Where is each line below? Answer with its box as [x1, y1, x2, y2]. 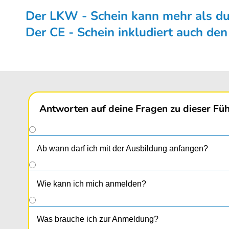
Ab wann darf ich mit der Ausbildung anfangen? [37, 144, 208, 153]
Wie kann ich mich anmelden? [37, 179, 146, 189]
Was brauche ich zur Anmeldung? [37, 215, 158, 224]
